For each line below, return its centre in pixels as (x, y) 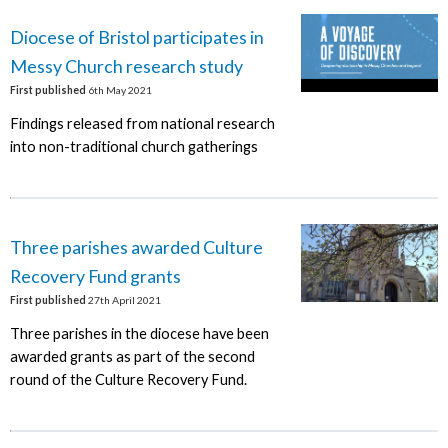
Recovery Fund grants (95, 276)
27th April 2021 (123, 300)
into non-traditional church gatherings (133, 146)
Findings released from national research (142, 123)
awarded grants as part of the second (132, 356)
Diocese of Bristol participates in (136, 37)
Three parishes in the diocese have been (139, 333)
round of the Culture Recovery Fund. (128, 379)
